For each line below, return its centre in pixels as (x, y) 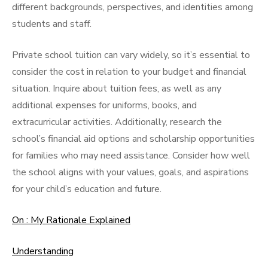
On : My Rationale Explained (71, 220)
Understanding (43, 251)
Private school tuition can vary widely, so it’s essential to (131, 55)
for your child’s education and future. (87, 189)
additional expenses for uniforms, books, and (104, 105)
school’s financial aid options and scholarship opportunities (133, 139)
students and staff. (52, 24)
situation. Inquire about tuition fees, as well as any (117, 89)
